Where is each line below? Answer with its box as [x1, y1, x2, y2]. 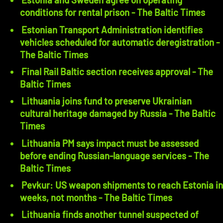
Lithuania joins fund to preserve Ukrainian [21, 95, 192, 107]
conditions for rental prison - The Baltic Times [131, 6, 205, 18]
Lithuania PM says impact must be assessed [21, 137, 199, 149]
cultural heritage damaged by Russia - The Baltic [20, 108, 169, 119]
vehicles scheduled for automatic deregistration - [20, 36, 216, 48]
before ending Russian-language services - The [20, 149, 188, 161]
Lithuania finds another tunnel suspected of [21, 209, 199, 221]
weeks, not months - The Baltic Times [99, 192, 172, 204]
